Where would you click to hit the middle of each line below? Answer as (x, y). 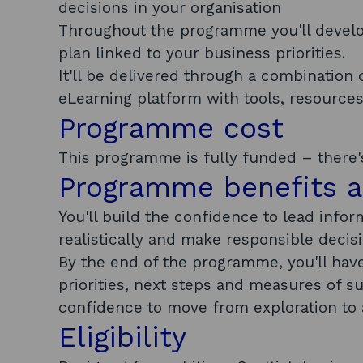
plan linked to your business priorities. (204, 53)
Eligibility (127, 337)
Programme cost (176, 128)
